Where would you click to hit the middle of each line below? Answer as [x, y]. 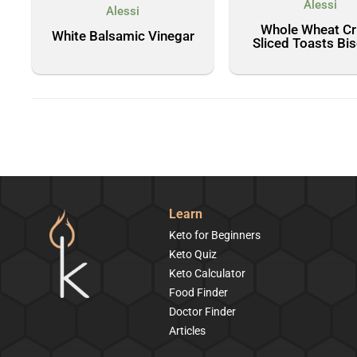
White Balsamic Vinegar [123, 36]
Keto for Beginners [215, 235]
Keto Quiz [193, 254]
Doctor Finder [202, 312]
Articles [187, 331]
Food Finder [198, 292]
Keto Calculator [207, 273]
